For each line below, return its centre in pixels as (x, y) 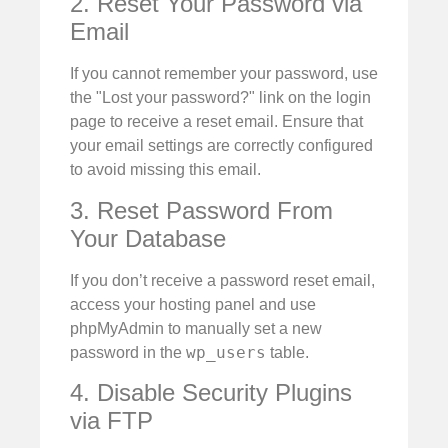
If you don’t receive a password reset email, (222, 280)
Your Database (148, 238)
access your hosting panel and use (193, 304)
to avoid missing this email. (165, 170)
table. (287, 352)
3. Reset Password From (201, 210)
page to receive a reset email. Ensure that (216, 122)
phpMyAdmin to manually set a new (196, 328)
